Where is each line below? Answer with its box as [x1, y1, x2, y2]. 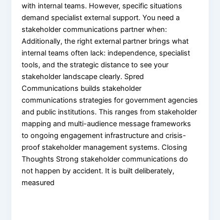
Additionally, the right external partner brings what [22, 36, 189, 46]
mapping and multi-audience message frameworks [22, 119, 192, 128]
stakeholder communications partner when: [22, 25, 167, 34]
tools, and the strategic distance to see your [22, 60, 169, 69]
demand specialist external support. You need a [22, 13, 180, 22]
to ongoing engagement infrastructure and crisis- [22, 131, 187, 140]
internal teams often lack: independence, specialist [22, 48, 191, 57]
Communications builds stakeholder [22, 83, 142, 93]
